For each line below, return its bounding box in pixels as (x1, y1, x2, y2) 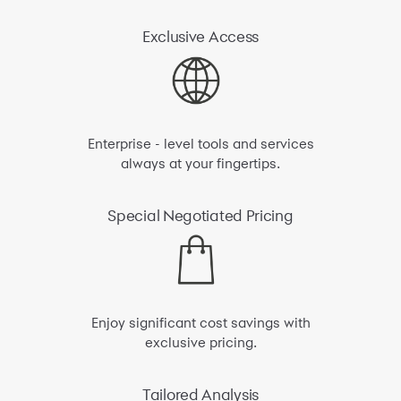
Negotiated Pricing (159, 205, 294, 225)
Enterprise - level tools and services (87, 134, 314, 152)
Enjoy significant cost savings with (90, 313, 311, 331)
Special (107, 205, 160, 225)
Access (205, 26, 260, 46)
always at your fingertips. (121, 154, 280, 172)
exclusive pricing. (144, 333, 257, 351)
